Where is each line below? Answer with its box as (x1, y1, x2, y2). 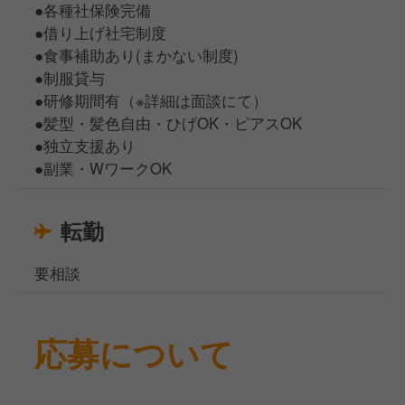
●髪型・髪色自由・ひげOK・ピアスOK (34, 111, 303, 134)
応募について (34, 329, 234, 376)
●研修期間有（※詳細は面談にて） (34, 89, 268, 111)
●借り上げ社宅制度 (34, 21, 167, 43)
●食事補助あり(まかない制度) (34, 43, 240, 66)
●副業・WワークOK (34, 156, 173, 179)
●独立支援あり (34, 134, 137, 156)
